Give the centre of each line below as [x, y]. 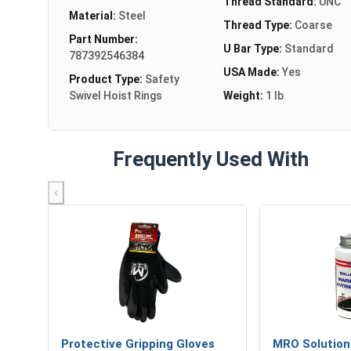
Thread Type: [259, 25]
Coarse [313, 25]
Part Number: [103, 39]
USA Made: [252, 72]
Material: [94, 15]
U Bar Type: [253, 48]
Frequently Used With [210, 159]
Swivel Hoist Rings [116, 95]
